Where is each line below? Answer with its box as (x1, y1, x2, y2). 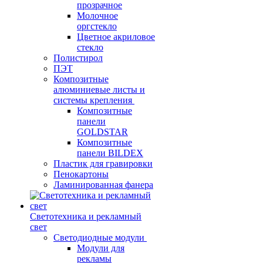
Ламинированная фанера (53, 180, 153, 190)
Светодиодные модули (53, 232, 144, 242)
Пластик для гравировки (53, 159, 153, 168)
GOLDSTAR (77, 127, 128, 137)
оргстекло (77, 21, 117, 31)
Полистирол (53, 53, 103, 63)
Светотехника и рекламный (30, 211, 141, 221)
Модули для (77, 243, 124, 253)
